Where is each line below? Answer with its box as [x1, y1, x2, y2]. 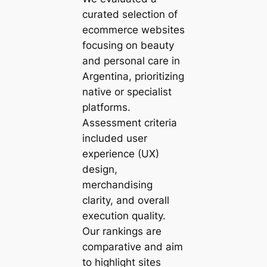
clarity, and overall [82, 194, 169, 207]
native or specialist [82, 86, 172, 98]
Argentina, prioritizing [82, 70, 184, 83]
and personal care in [82, 55, 180, 67]
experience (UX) [82, 148, 159, 160]
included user [82, 132, 147, 145]
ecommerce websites [82, 24, 185, 36]
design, [82, 163, 117, 176]
